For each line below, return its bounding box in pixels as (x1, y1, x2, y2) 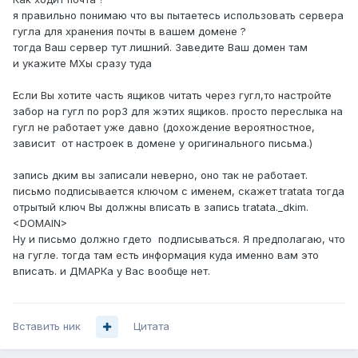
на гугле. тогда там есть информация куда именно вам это (13, 249, 319, 262)
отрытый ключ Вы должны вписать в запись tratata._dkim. (13, 201, 308, 214)
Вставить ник (13, 320, 81, 333)
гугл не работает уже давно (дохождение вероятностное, (13, 121, 315, 134)
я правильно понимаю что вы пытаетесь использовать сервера (13, 9, 344, 22)
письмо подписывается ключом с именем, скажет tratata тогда (13, 185, 344, 198)
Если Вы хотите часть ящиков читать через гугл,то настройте (13, 89, 332, 102)
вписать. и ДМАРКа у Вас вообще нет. (13, 265, 210, 278)
